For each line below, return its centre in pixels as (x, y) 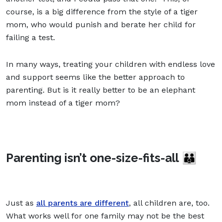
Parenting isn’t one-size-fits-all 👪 (101, 158)
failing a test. (30, 37)
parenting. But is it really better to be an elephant (101, 90)
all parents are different (83, 203)
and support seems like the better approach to (95, 77)
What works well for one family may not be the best (105, 216)
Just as (21, 203)
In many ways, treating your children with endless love (111, 64)
